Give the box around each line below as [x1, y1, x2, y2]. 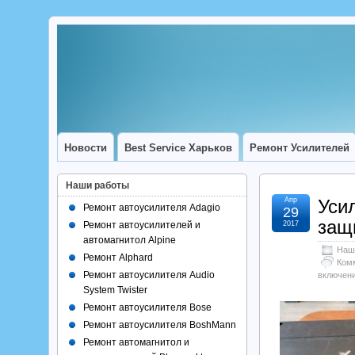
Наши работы [66, 180, 129, 191]
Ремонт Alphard [83, 252, 153, 263]
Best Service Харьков [124, 142, 232, 154]
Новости [64, 142, 107, 154]
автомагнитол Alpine [83, 235, 176, 246]
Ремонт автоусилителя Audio [83, 269, 215, 281]
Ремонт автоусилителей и [83, 219, 200, 231]
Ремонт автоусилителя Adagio [83, 202, 220, 213]
